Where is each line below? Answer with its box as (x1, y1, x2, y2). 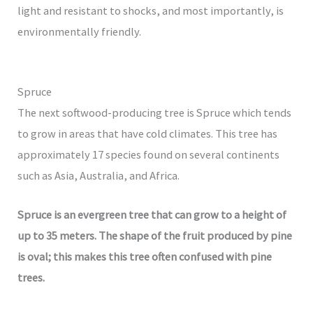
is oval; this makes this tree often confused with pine (17, 249, 272, 264)
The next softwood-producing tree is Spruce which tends (17, 105, 292, 119)
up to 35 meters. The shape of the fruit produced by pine (17, 228, 293, 243)
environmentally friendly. (17, 24, 142, 38)
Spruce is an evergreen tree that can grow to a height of (17, 208, 287, 222)
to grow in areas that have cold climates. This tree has (17, 126, 278, 140)
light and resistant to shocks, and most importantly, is (17, 3, 284, 17)
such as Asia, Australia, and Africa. (17, 168, 180, 182)
